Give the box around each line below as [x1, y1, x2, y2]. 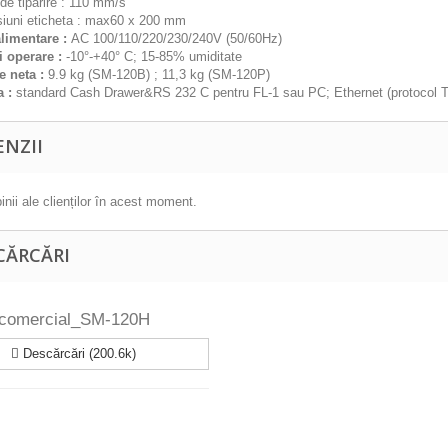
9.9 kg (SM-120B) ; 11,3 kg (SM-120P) [44, 67, 270, 82]
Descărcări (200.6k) [19, 346, 137, 361]
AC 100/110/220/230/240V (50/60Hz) [67, 31, 282, 46]
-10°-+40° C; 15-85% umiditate [62, 49, 242, 64]
